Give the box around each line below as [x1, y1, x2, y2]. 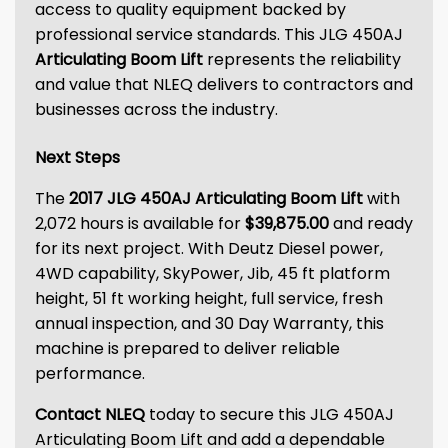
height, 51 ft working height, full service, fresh [35, 287, 383, 310]
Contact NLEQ [35, 403, 145, 426]
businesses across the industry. [35, 98, 278, 121]
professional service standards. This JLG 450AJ [35, 23, 403, 46]
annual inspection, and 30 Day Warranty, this [35, 312, 384, 335]
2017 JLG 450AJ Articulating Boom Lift [69, 187, 367, 210]
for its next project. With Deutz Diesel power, [35, 237, 383, 260]
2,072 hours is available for [35, 212, 245, 235]
